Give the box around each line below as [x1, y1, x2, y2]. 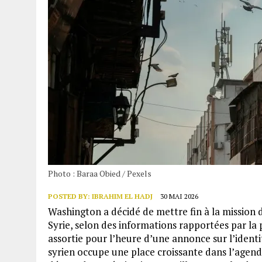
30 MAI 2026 [160, 191, 198, 201]
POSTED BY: [48, 191, 92, 201]
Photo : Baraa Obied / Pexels [48, 167, 151, 179]
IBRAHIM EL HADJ [92, 191, 153, 201]
